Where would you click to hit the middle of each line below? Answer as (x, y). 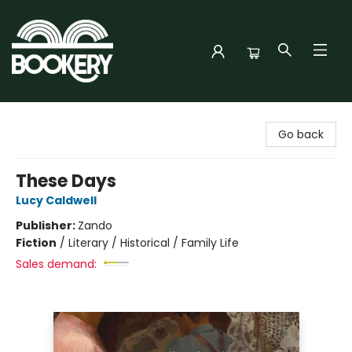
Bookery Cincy (51, 117)
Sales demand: (56, 264)
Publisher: (47, 225)
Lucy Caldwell (56, 200)
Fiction (36, 243)
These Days (66, 181)
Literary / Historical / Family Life (154, 243)
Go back (301, 134)
